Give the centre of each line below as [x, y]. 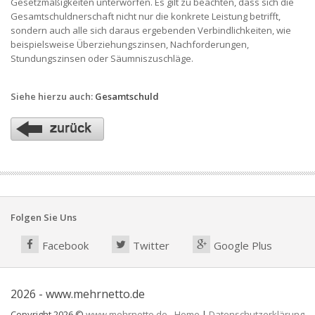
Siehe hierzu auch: [53, 96]
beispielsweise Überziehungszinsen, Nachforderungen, [130, 44]
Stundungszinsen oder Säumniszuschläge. [102, 58]
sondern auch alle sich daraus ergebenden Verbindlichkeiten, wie [151, 30]
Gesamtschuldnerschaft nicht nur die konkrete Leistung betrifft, [146, 16]
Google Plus [243, 246]
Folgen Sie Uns [44, 218]
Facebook [65, 246]
